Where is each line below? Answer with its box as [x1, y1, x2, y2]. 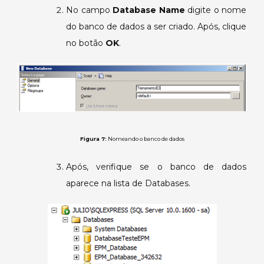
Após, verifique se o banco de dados [66, 161, 246, 172]
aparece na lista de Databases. [66, 177, 190, 189]
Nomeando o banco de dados [106, 135, 184, 142]
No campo [66, 5, 113, 16]
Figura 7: [80, 135, 107, 142]
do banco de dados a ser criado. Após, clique [66, 21, 246, 32]
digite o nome [184, 5, 246, 16]
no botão [66, 38, 105, 49]
